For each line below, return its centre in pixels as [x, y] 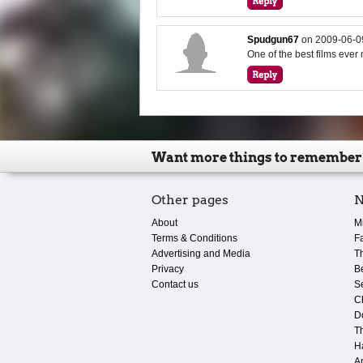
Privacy [168, 269]
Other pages [190, 199]
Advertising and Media [201, 253]
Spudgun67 [273, 39]
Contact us [175, 284]
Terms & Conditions [194, 238]
